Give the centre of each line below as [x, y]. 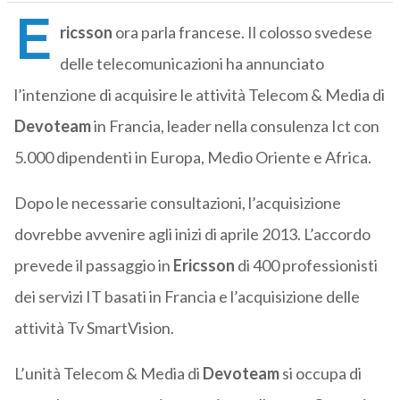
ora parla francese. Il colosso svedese [243, 33]
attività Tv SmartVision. [94, 328]
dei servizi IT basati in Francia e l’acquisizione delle [187, 297]
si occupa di [320, 374]
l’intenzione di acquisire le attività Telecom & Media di [199, 95]
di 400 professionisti [307, 266]
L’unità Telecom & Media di [108, 374]
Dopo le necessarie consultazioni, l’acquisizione [177, 203]
